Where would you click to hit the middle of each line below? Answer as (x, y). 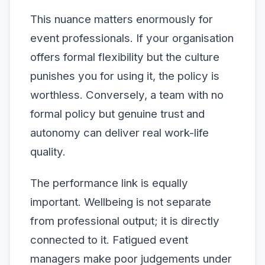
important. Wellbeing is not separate (121, 202)
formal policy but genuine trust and (117, 114)
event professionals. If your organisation (132, 38)
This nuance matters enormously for (122, 19)
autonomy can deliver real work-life (119, 132)
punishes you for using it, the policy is (125, 76)
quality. (48, 151)
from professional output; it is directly (125, 221)
